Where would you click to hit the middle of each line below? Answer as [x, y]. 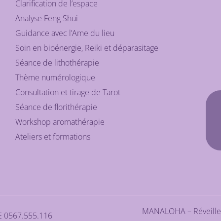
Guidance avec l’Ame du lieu [65, 33]
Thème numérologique [55, 77]
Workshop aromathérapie [60, 122]
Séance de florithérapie [56, 107]
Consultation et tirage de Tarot [68, 92]
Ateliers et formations [53, 136]
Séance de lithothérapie [57, 62]
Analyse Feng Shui [47, 18]
